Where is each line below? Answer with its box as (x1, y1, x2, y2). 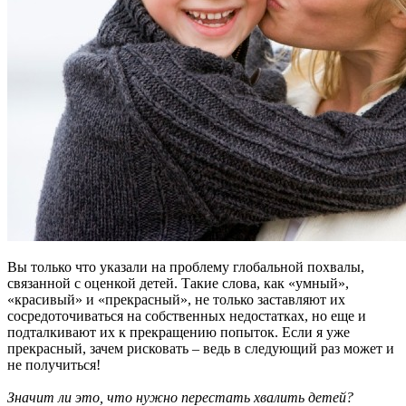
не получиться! (7, 357, 101, 373)
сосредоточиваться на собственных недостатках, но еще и (7, 308, 366, 324)
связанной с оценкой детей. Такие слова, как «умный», (7, 275, 349, 292)
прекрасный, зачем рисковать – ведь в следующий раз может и (7, 341, 394, 357)
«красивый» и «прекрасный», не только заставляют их (7, 292, 345, 308)
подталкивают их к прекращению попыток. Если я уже (7, 324, 350, 341)
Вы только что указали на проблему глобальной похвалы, (7, 259, 364, 275)
